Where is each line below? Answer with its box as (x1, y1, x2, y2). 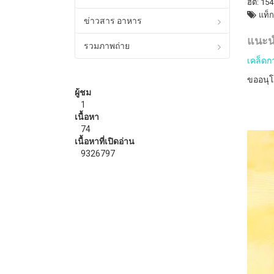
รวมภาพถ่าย (84, 40, 130, 51)
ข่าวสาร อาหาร (84, 15, 142, 26)
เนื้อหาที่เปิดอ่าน (75, 136, 135, 146)
